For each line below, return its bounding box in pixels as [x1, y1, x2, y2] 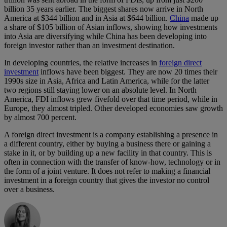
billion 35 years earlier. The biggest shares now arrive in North [4, 5, 203, 14]
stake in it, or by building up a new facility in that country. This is [4, 148, 212, 158]
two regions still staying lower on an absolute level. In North [4, 86, 197, 95]
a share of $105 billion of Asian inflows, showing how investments [4, 23, 217, 32]
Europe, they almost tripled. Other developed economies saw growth [4, 104, 223, 113]
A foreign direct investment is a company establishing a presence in [4, 130, 218, 139]
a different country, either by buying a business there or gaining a [4, 139, 211, 148]
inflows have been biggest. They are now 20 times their [39, 67, 217, 77]
